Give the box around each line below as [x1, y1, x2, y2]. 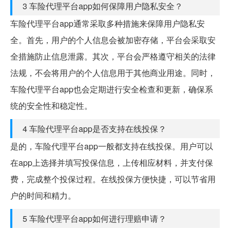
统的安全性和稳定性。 [10, 99, 92, 111]
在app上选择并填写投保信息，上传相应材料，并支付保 [10, 156, 213, 168]
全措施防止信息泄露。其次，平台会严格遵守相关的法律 [10, 50, 216, 62]
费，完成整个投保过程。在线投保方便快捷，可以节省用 [10, 172, 216, 185]
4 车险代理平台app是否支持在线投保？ [23, 122, 166, 135]
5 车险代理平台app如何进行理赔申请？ [23, 212, 166, 224]
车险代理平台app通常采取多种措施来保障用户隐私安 [10, 17, 205, 29]
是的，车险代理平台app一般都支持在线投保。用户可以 [10, 140, 213, 152]
